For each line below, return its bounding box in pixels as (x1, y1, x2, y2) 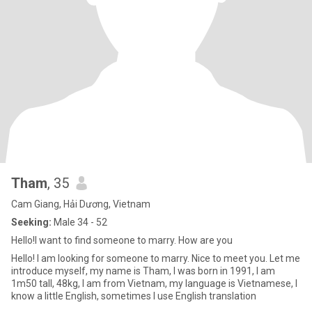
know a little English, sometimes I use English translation (11, 290, 256, 302)
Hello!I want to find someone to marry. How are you (11, 235, 233, 246)
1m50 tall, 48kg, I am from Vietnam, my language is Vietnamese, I (11, 278, 297, 289)
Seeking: (11, 217, 52, 228)
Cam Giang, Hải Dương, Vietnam (11, 198, 150, 210)
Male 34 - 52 (52, 217, 107, 228)
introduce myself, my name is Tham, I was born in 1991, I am (11, 265, 275, 276)
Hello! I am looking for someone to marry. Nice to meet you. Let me (11, 253, 300, 264)
